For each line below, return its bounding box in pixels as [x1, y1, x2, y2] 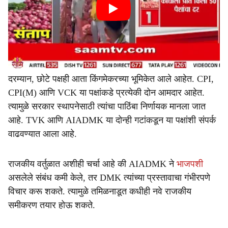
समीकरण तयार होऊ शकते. [8, 200, 95, 210]
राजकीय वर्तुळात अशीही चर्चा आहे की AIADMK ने [8, 159, 177, 169]
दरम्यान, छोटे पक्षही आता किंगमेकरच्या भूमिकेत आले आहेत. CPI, [8, 74, 214, 84]
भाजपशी [177, 159, 203, 169]
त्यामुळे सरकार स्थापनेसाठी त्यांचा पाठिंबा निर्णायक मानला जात [8, 101, 206, 111]
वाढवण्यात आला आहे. [8, 129, 77, 139]
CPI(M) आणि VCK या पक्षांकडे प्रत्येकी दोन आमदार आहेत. [8, 88, 205, 98]
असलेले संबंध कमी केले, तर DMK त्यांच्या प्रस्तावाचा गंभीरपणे [8, 173, 210, 183]
